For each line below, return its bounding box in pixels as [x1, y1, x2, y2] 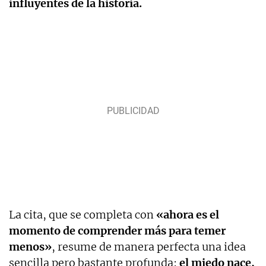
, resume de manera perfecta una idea [52, 239, 246, 254]
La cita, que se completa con [9, 207, 154, 221]
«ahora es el [154, 207, 219, 221]
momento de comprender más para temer [9, 223, 226, 237]
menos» [9, 239, 52, 254]
